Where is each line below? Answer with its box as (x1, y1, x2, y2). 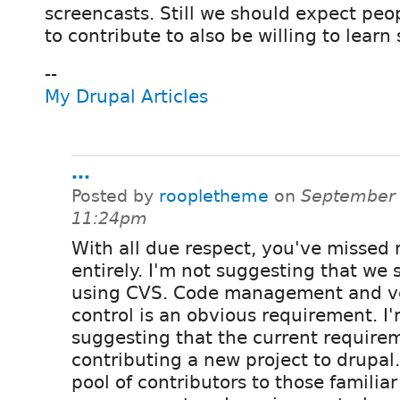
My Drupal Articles (45, 86, 208, 108)
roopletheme (159, 187, 269, 206)
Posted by (71, 187, 159, 206)
